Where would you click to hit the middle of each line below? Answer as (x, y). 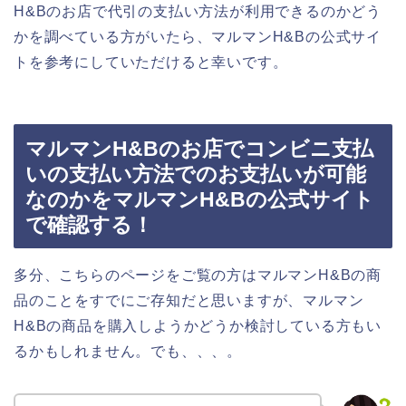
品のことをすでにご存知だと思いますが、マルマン (189, 301)
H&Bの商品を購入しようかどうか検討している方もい (198, 326)
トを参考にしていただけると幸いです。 (151, 62)
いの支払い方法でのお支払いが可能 (196, 174)
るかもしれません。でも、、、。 (128, 352)
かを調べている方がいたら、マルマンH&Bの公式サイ (198, 36)
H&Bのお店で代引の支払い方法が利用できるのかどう (198, 11)
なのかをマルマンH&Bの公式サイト (200, 200)
